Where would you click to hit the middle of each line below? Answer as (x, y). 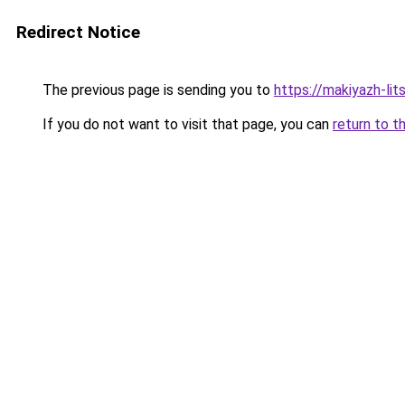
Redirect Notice (78, 32)
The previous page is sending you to (156, 90)
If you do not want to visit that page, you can (186, 124)
